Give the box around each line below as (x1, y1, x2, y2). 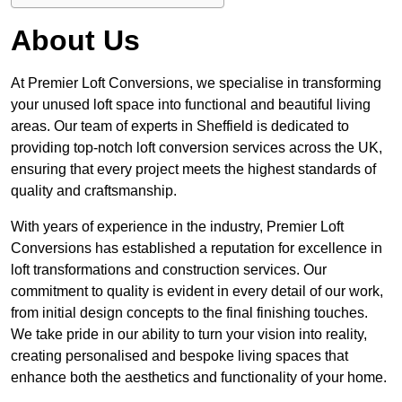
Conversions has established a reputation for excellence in (11, 240, 382, 257)
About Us (11, 24, 140, 57)
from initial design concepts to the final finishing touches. (11, 305, 368, 321)
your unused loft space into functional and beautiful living (11, 97, 371, 113)
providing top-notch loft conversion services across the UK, (11, 140, 382, 156)
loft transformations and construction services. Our (11, 262, 327, 278)
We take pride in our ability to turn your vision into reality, (11, 327, 367, 343)
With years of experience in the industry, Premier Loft (11, 219, 344, 235)
